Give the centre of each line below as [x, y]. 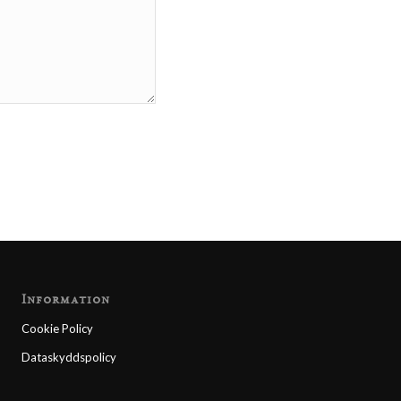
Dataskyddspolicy [69, 357]
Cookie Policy [57, 328]
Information [66, 300]
